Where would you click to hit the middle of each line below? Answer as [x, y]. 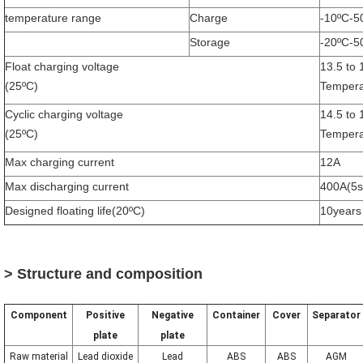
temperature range [53, 18]
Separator [336, 316]
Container [236, 316]
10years [341, 211]
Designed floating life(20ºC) [75, 211]
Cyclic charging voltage [64, 115]
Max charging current [60, 162]
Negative [173, 316]
